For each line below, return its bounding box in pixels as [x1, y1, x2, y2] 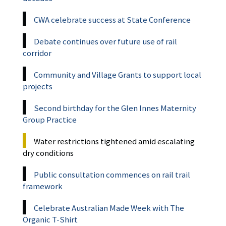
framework [23, 181, 63, 192]
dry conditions [23, 147, 74, 159]
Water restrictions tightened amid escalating [34, 136, 195, 147]
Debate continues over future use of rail [34, 36, 177, 47]
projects [23, 81, 52, 92]
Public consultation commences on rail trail [34, 169, 190, 181]
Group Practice [23, 114, 77, 126]
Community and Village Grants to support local [34, 69, 201, 81]
